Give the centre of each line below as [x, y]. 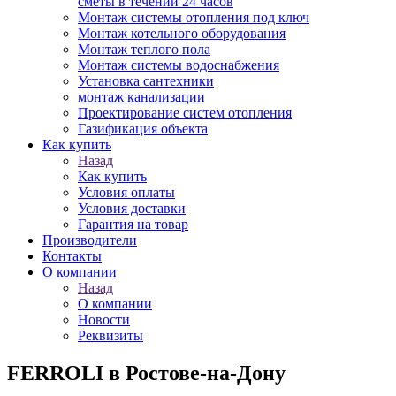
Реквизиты [110, 335]
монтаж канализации [141, 97]
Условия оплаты [126, 192]
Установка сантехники [146, 81]
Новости [104, 320]
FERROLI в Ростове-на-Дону [146, 373]
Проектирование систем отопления [185, 113]
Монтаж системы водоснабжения [179, 65]
